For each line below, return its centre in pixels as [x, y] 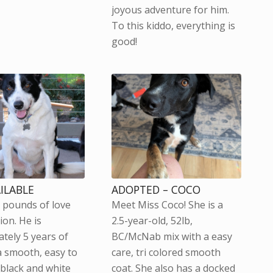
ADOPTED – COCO [156, 190]
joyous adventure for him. [171, 10]
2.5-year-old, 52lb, [152, 221]
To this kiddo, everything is [173, 26]
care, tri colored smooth [166, 253]
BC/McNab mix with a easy [172, 237]
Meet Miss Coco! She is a [167, 205]
